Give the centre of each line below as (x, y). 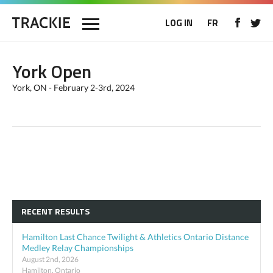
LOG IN (179, 23)
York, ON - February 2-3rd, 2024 (73, 87)
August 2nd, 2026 (50, 259)
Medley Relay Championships (78, 248)
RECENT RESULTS (55, 211)
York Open (52, 71)
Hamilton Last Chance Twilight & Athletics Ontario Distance (135, 237)
